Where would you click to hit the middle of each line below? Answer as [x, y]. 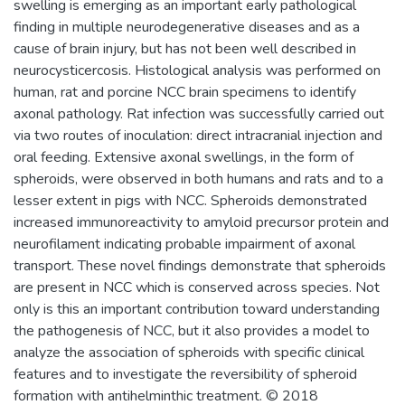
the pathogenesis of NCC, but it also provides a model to [192, 330]
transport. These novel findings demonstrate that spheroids [200, 265]
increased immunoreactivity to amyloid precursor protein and [201, 222]
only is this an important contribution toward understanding [197, 309]
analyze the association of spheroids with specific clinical [189, 352]
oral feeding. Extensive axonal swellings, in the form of [184, 157]
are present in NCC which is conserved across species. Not [197, 287]
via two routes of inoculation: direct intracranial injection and [198, 135]
